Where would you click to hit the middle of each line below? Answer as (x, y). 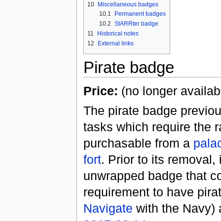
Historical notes (118, 34)
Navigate (108, 208)
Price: (100, 91)
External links (115, 44)
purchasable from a (138, 143)
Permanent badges (140, 14)
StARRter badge (136, 23)
